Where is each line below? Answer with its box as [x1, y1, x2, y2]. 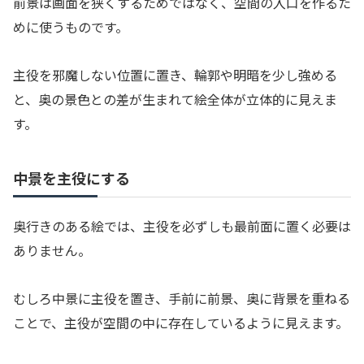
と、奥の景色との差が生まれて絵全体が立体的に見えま [13, 89, 337, 110]
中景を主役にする [13, 167, 130, 189]
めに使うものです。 [13, 17, 128, 37]
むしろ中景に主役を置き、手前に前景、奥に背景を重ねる [13, 288, 350, 308]
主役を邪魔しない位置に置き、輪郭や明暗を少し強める [13, 65, 337, 85]
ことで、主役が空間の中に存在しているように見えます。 [13, 312, 349, 332]
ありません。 [13, 240, 91, 261]
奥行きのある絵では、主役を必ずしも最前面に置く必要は [13, 216, 351, 236]
